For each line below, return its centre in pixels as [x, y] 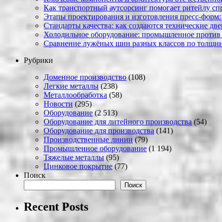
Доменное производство [85, 77]
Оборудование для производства [99, 131]
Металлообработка [75, 95]
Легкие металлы [71, 86]
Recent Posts [56, 207]
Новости [58, 104]
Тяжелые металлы [74, 158]
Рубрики [38, 60]
